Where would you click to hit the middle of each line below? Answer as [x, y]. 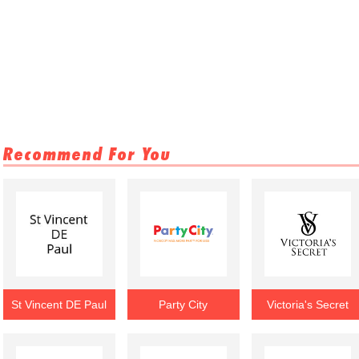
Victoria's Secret [307, 305]
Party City [184, 305]
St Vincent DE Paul [59, 305]
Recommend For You [87, 154]
